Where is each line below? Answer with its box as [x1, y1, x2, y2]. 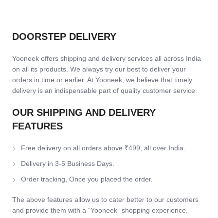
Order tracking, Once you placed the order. [21, 175, 153, 183]
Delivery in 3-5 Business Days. [21, 160, 114, 168]
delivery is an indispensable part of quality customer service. [12, 87, 197, 95]
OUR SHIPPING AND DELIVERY [12, 107, 156, 118]
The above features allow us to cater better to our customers [12, 196, 199, 204]
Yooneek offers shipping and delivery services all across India [12, 54, 201, 63]
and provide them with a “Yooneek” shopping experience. [12, 206, 188, 215]
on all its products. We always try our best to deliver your [12, 65, 186, 73]
